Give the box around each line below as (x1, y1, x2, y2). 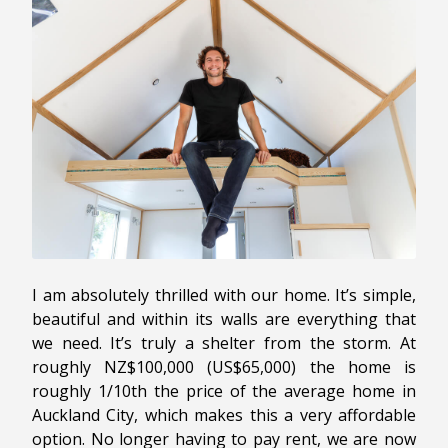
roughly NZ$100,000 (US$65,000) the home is (32, 355, 416, 378)
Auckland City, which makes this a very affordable (32, 403, 416, 426)
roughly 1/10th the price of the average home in (32, 379, 416, 402)
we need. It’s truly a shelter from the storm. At (32, 331, 416, 354)
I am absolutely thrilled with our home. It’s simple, (32, 283, 416, 306)
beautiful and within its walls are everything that (32, 307, 416, 330)
